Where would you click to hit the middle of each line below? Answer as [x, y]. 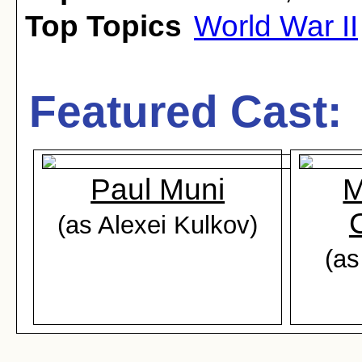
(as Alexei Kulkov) [158, 225]
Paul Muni [158, 189]
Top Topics [103, 26]
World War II [276, 26]
